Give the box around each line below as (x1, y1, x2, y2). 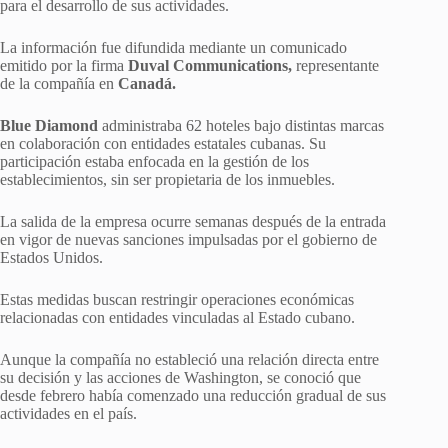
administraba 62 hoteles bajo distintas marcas (98, 116, 384, 134)
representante (292, 56, 379, 74)
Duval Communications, (128, 56, 292, 74)
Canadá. (118, 74, 176, 92)
